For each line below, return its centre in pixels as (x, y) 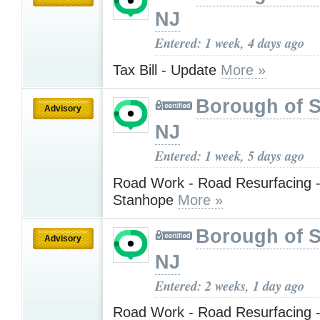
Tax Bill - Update (167, 70)
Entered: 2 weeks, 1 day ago (230, 285)
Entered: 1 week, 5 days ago (230, 156)
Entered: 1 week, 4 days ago (230, 43)
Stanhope (145, 200)
